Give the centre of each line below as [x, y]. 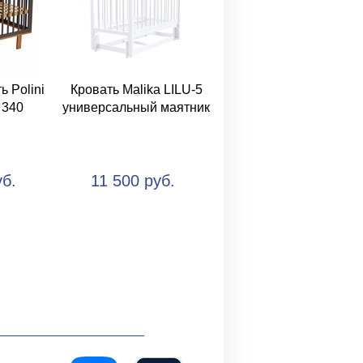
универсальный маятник [136, 107]
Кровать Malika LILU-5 [136, 90]
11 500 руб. [133, 181]
